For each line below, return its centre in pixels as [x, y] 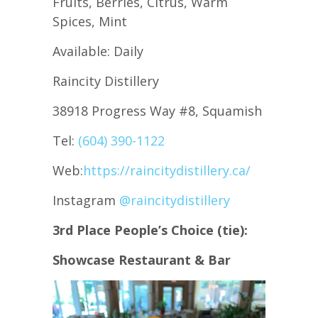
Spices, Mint [90, 22]
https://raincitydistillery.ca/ [167, 171]
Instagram [86, 201]
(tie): [232, 230]
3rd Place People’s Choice [133, 230]
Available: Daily [98, 51]
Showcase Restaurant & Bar [142, 260]
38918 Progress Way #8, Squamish [157, 111]
